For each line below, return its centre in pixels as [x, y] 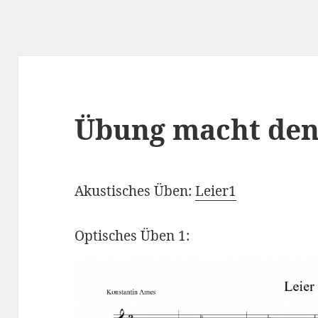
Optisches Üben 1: [132, 236]
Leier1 [216, 191]
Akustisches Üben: [135, 191]
